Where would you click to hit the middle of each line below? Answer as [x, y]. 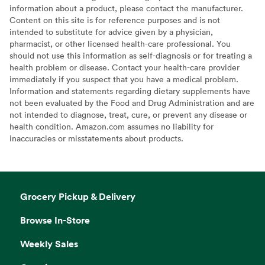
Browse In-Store [55, 220]
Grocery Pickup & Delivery [78, 196]
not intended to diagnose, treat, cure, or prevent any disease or [128, 114]
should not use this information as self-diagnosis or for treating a [131, 55]
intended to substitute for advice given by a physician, [111, 31]
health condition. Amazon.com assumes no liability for [112, 126]
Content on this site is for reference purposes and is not [115, 20]
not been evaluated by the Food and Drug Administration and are [132, 102]
